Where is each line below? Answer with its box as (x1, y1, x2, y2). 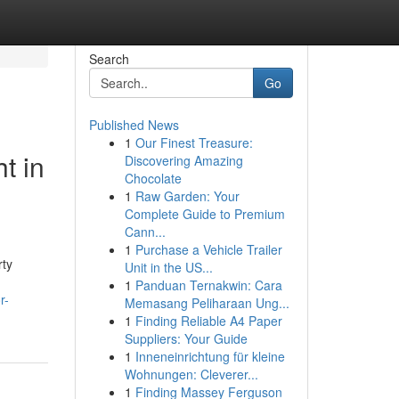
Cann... (124, 223, 166, 240)
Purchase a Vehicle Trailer (134, 240, 282, 258)
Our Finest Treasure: (134, 134, 253, 151)
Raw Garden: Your (134, 187, 240, 205)
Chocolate (124, 169, 182, 187)
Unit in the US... (124, 258, 213, 276)
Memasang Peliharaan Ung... (124, 294, 289, 312)
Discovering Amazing (124, 151, 243, 169)
